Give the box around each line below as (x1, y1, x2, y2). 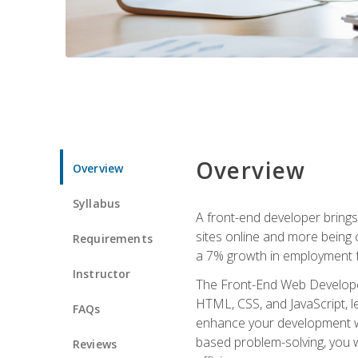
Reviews (73, 336, 117, 352)
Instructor (73, 265, 131, 281)
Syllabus (73, 195, 121, 211)
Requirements (73, 230, 153, 246)
